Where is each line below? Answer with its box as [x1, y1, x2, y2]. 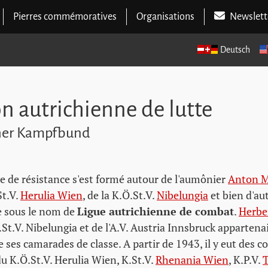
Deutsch [220, 45, 250, 54]
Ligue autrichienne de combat [77, 204, 234, 218]
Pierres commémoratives [13, 11, 117, 22]
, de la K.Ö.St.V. [83, 188, 157, 202]
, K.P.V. [229, 252, 263, 267]
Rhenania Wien [156, 252, 229, 267]
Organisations [136, 11, 194, 22]
